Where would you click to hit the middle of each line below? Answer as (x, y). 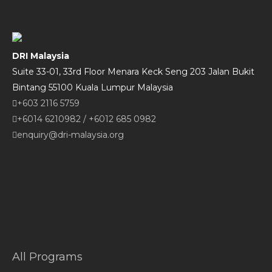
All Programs (47, 257)
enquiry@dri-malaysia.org (70, 135)
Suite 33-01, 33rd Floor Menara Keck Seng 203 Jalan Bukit (133, 72)
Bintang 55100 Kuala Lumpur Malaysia (93, 87)
